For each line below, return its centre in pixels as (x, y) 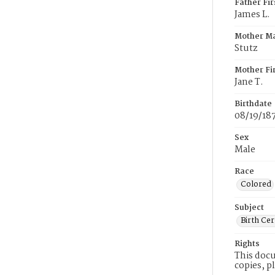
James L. (252, 15)
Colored (256, 184)
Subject (249, 208)
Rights (247, 244)
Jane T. (249, 82)
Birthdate (253, 104)
